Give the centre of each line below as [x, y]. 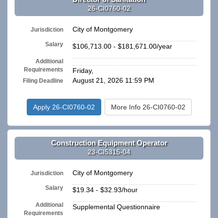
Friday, [83, 71]
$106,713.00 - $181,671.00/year [122, 46]
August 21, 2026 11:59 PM [113, 81]
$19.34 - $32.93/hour [105, 190]
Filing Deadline [43, 81]
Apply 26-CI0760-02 [64, 107]
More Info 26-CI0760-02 [148, 107]
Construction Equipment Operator [109, 143]
